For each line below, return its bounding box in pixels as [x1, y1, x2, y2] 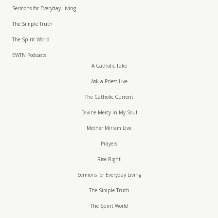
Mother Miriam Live [87, 125, 131, 132]
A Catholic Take [91, 62, 127, 70]
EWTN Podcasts [12, 52, 46, 59]
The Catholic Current [85, 93, 133, 101]
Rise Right [97, 156, 121, 163]
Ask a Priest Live [91, 78, 127, 85]
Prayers [101, 140, 117, 147]
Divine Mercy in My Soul [81, 109, 137, 116]
